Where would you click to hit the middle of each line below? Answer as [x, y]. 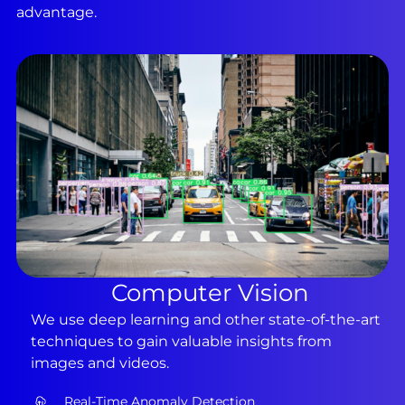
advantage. [56, 12]
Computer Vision [210, 293]
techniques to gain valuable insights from [182, 342]
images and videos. [100, 363]
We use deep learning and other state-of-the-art [206, 320]
